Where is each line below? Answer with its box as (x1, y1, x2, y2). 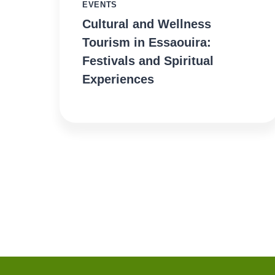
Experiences (82, 72, 154, 87)
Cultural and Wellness (82, 17, 211, 31)
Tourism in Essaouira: (82, 36, 211, 50)
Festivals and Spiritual (82, 54, 214, 68)
